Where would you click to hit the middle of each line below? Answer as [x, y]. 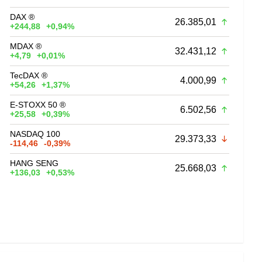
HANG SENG [35, 163]
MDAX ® [26, 46]
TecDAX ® [29, 75]
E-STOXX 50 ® [38, 104]
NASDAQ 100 [35, 134]
